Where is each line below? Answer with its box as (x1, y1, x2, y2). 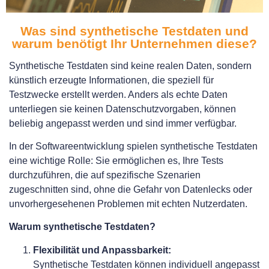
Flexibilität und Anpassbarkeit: (33, 244, 171, 255)
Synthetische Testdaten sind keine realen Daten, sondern (9, 60, 252, 71)
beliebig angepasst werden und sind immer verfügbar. (9, 118, 237, 128)
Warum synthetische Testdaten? (9, 222, 158, 232)
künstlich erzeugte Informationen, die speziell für (9, 74, 214, 85)
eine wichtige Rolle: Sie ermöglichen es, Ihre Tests (9, 156, 223, 166)
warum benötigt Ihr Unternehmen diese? (12, 36, 257, 50)
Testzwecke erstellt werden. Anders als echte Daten (9, 89, 228, 100)
